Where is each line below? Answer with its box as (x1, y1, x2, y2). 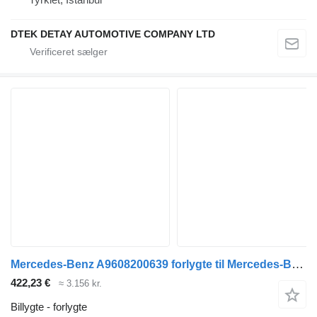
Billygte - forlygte (11, 301, 87, 313)
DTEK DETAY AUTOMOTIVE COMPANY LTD (11, 28, 215, 40)
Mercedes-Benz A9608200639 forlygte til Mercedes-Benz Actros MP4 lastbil (292, 257, 304, 271)
